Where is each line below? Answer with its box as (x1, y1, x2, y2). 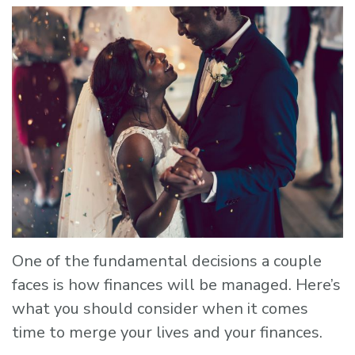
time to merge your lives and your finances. (12, 322, 323, 344)
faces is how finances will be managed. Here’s (12, 274, 341, 296)
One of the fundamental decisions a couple (12, 250, 322, 273)
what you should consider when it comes (12, 298, 308, 320)
